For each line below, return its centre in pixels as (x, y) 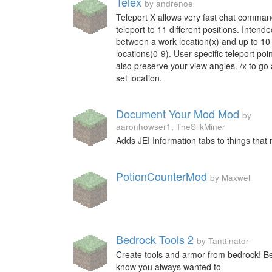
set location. (139, 78)
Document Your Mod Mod (178, 114)
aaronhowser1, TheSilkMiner (171, 127)
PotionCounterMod (161, 176)
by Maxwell (231, 178)
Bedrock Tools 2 (155, 239)
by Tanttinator (223, 241)
